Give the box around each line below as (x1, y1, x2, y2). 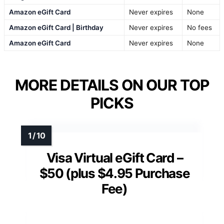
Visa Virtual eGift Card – (46, 150, 183, 166)
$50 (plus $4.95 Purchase (39, 165, 190, 181)
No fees (187, 23, 212, 32)
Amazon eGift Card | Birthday (9, 23, 103, 32)
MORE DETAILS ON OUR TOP (15, 76, 209, 94)
